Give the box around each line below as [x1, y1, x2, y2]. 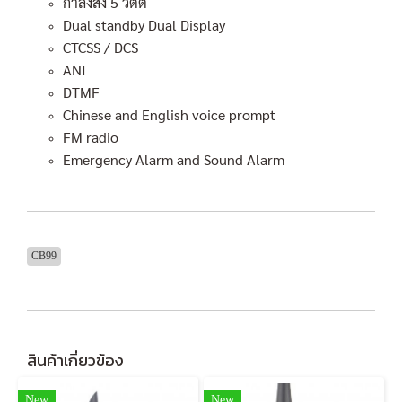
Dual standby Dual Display [63, 14, 225, 34]
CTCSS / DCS [63, 37, 138, 57]
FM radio [63, 127, 118, 146]
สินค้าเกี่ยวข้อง [27, 347, 124, 372]
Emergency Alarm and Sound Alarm [63, 149, 284, 169]
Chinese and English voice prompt [63, 104, 275, 124]
